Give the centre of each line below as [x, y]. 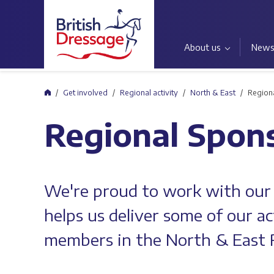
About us [202, 47]
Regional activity [149, 93]
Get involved [85, 93]
